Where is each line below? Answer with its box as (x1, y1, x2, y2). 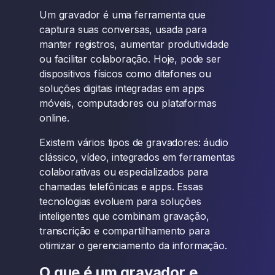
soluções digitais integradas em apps (39, 82, 205, 95)
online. (39, 112, 69, 124)
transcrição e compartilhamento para (39, 225, 210, 237)
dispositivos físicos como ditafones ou (39, 68, 211, 80)
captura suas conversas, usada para (39, 23, 207, 36)
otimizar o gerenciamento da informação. (39, 239, 227, 252)
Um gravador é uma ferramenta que (39, 9, 206, 21)
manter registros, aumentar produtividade (39, 38, 229, 50)
